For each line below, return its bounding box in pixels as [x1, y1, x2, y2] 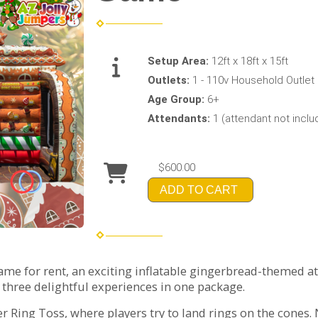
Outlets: [148, 73, 193, 87]
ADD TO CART [160, 183, 238, 196]
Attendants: [148, 111, 214, 125]
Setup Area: [148, 54, 212, 67]
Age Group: [148, 92, 208, 106]
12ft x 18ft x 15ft [212, 54, 289, 67]
